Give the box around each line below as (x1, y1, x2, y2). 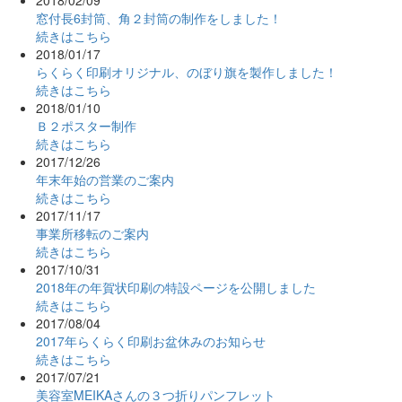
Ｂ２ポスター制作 (36, 116, 136, 135)
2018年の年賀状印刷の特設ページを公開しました (36, 277, 316, 296)
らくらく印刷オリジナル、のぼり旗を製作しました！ (36, 62, 337, 81)
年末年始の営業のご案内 (36, 170, 174, 188)
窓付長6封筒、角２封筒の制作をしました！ (36, 8, 282, 27)
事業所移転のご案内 (36, 223, 149, 242)
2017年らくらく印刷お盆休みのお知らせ (36, 331, 266, 350)
